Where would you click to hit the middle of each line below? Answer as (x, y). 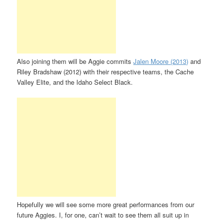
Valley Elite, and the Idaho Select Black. (75, 82)
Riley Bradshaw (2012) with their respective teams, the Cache (106, 72)
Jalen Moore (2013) (161, 61)
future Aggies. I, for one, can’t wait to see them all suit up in (103, 215)
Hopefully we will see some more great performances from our (106, 205)
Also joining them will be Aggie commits (75, 61)
